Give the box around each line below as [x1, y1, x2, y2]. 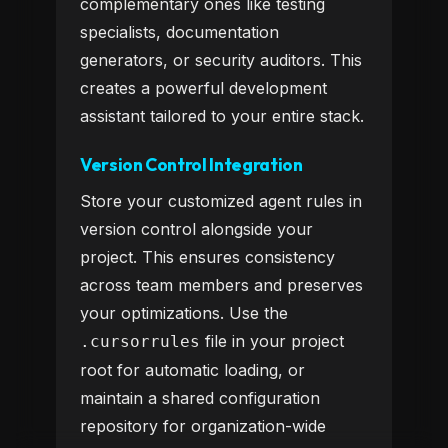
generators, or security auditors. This [80, 50, 362, 70]
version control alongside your [80, 219, 313, 239]
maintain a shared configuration [80, 388, 320, 408]
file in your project [200, 331, 344, 351]
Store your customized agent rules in [80, 191, 362, 211]
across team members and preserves [80, 275, 363, 295]
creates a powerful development [80, 78, 327, 98]
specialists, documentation [80, 22, 279, 42]
